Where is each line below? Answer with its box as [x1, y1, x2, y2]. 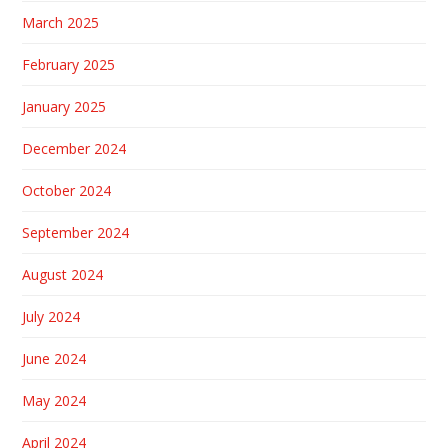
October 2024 [22, 181, 112, 201]
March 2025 [22, 13, 100, 33]
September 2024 [22, 223, 130, 243]
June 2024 [22, 349, 87, 369]
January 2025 [22, 97, 107, 117]
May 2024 [22, 391, 87, 411]
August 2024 [22, 265, 104, 285]
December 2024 [22, 139, 127, 159]
